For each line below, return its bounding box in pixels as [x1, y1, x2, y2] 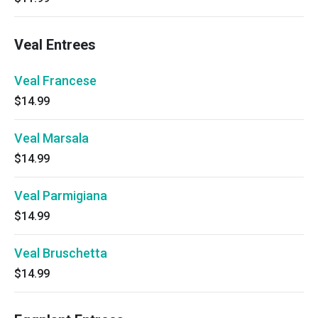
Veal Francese [14, 73, 97, 88]
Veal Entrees [14, 36, 96, 53]
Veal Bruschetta [14, 246, 107, 261]
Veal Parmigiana [14, 188, 107, 203]
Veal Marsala [14, 131, 89, 146]
